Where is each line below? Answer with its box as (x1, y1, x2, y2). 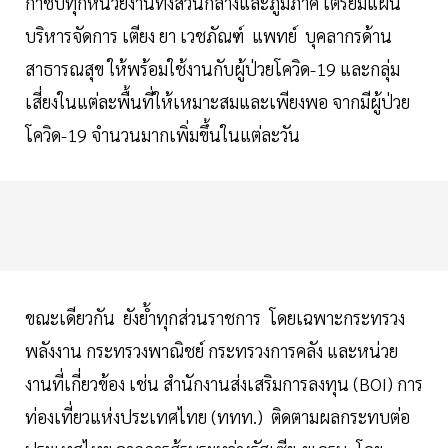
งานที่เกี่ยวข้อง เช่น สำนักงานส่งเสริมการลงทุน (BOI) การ (25, 372, 423, 396)
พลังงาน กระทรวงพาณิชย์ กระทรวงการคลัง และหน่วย (25, 339, 398, 363)
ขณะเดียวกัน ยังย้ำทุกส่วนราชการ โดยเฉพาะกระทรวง (25, 306, 405, 330)
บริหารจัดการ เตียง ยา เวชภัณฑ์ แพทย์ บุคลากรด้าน (25, 24, 392, 48)
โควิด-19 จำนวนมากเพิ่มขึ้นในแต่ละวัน (25, 123, 308, 147)
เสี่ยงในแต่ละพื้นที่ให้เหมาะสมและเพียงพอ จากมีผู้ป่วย (25, 90, 410, 114)
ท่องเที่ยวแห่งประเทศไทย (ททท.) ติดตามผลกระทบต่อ (25, 405, 410, 429)
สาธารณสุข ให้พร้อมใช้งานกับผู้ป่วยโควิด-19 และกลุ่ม (25, 57, 400, 81)
